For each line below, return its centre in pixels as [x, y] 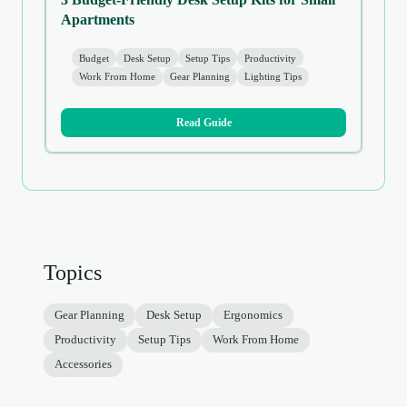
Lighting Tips [273, 77]
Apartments [98, 20]
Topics [73, 272]
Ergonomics [253, 315]
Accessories [83, 364]
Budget [94, 58]
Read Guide [203, 122]
